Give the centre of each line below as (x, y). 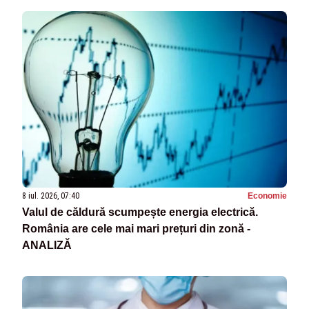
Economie (267, 196)
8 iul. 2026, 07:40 (51, 196)
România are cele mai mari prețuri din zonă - (136, 229)
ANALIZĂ (47, 246)
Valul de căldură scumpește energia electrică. (140, 212)
